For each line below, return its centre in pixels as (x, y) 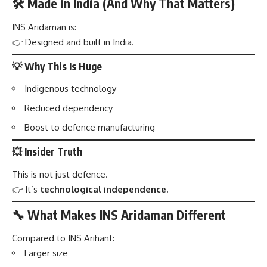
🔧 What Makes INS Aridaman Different (119, 215)
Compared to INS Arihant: (63, 238)
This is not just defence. (60, 174)
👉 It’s (26, 189)
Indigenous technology (70, 89)
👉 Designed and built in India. (73, 42)
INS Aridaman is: (44, 27)
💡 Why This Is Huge (57, 66)
